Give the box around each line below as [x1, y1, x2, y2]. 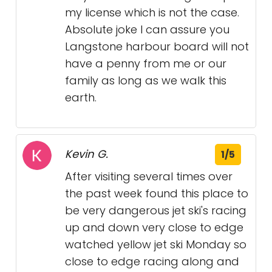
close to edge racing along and [65, 254, 239, 269]
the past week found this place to [65, 186, 248, 201]
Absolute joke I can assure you [65, 22, 229, 37]
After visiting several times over [65, 169, 233, 184]
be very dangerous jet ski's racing [65, 203, 246, 218]
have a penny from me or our [65, 56, 226, 71]
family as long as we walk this [65, 73, 226, 88]
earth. [65, 90, 97, 105]
